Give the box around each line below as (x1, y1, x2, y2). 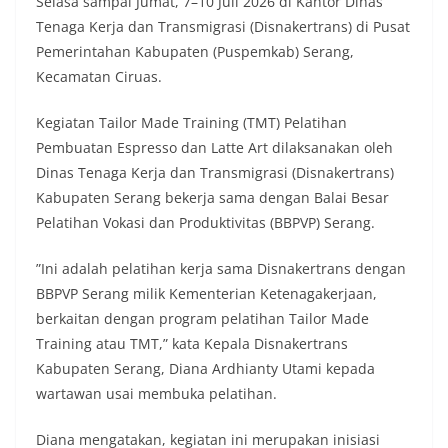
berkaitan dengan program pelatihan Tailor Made (36, 309, 369, 329)
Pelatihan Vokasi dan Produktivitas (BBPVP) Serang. (36, 213, 375, 233)
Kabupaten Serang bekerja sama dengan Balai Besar (36, 188, 389, 208)
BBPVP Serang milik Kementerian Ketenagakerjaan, (36, 284, 377, 304)
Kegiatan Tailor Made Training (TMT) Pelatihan (36, 113, 347, 133)
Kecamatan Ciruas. (36, 67, 166, 87)
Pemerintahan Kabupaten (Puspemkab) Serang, (36, 42, 354, 62)
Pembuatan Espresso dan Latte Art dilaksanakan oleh (36, 138, 393, 158)
